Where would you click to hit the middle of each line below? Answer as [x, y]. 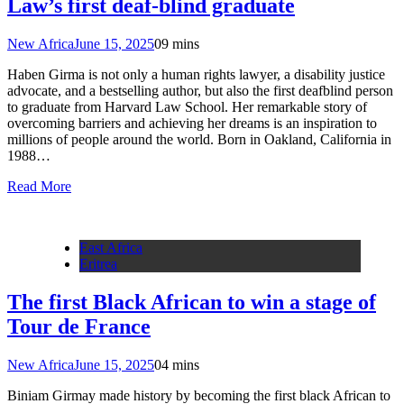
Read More [39, 186]
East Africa [111, 247]
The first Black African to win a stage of [192, 302]
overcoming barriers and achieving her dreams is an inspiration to [192, 123]
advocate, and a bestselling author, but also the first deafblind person [200, 90]
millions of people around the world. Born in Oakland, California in [199, 139]
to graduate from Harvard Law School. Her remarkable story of [187, 106]
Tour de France [79, 326]
